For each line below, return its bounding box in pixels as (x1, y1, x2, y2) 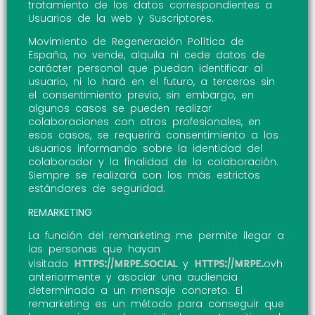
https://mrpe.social (74, 255, 177, 271)
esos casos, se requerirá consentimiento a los (28, 128, 278, 143)
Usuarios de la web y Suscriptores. (28, 11, 214, 25)
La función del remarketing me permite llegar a (28, 228, 284, 243)
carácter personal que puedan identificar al (28, 61, 263, 76)
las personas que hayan (28, 241, 160, 256)
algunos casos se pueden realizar (28, 101, 212, 116)
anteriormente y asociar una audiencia (28, 269, 238, 284)
